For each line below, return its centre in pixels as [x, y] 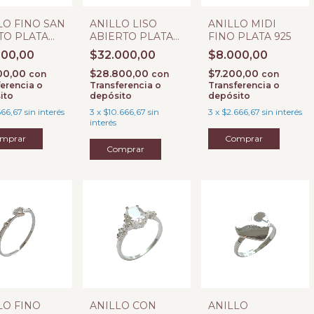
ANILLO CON [123, 306]
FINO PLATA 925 [250, 36]
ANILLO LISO [123, 24]
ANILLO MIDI [242, 24]
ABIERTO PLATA [131, 36]
